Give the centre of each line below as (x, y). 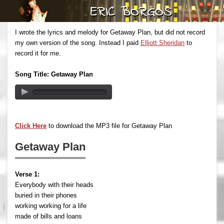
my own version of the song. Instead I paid (78, 42)
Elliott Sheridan (162, 42)
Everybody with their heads (54, 184)
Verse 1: (27, 174)
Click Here (31, 125)
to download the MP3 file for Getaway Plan (109, 125)
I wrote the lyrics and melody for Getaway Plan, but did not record (110, 32)
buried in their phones (46, 195)
